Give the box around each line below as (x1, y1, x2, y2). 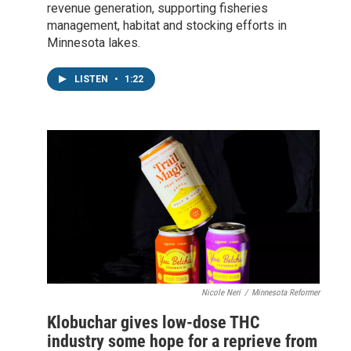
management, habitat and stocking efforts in (47, 18, 287, 33)
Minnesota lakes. (47, 35, 140, 50)
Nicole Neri (201, 287, 241, 298)
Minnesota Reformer (251, 287, 320, 298)
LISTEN (74, 74, 110, 85)
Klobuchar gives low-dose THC (47, 312, 260, 332)
